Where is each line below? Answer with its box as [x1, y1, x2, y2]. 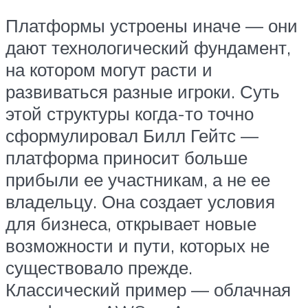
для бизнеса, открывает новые [5, 212, 256, 235]
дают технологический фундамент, [5, 36, 291, 59]
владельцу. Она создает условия [5, 190, 275, 213]
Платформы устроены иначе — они [5, 14, 298, 37]
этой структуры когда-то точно [5, 102, 254, 125]
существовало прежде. [5, 256, 192, 279]
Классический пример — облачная [5, 278, 291, 301]
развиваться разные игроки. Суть [5, 80, 280, 103]
